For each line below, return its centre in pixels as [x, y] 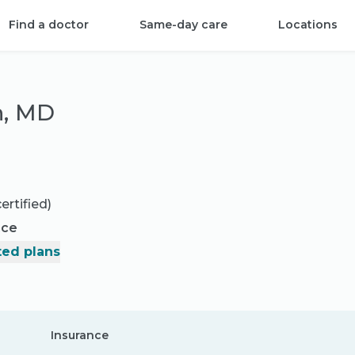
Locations [308, 25]
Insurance [80, 335]
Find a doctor [49, 25]
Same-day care [184, 25]
